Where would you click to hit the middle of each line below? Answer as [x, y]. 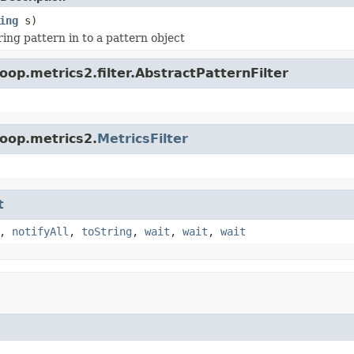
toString [107, 231]
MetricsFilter [143, 138]
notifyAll [40, 231]
